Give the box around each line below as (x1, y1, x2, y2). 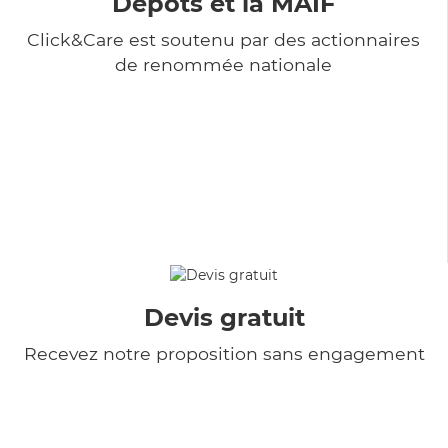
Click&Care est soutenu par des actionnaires (27, 28, 420, 50)
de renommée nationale (115, 53, 332, 75)
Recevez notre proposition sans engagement (23, 342, 425, 364)
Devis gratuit (143, 302, 305, 332)
